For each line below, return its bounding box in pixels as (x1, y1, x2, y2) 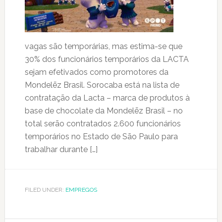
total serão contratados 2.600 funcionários (24, 119, 181, 128)
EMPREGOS (65, 186, 97, 193)
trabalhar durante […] (24, 145, 98, 154)
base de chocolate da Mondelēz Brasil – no (24, 106, 183, 115)
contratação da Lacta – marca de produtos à (24, 93, 190, 103)
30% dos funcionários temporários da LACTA (24, 55, 189, 64)
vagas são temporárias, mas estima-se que (24, 42, 182, 51)
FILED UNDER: (24, 186, 65, 193)
